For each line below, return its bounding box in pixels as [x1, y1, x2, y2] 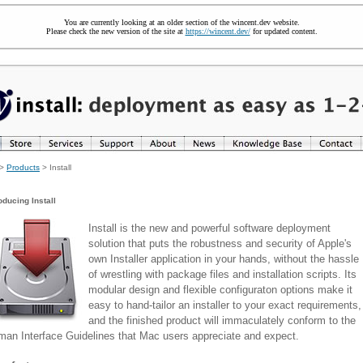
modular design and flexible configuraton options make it [88, 284, 352, 296]
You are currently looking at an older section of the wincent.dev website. [63, 18, 300, 27]
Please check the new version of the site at [45, 27, 186, 36]
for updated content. [250, 27, 318, 36]
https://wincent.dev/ [185, 27, 250, 36]
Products [6, 163, 40, 172]
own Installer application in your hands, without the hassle [88, 253, 359, 265]
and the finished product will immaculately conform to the [88, 314, 356, 327]
